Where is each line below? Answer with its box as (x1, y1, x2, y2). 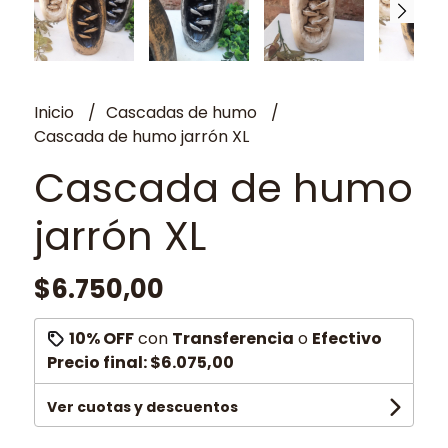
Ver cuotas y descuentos (46, 396, 238, 417)
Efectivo (311, 326, 382, 350)
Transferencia (171, 326, 294, 350)
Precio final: (46, 350, 150, 374)
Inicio (33, 100, 78, 124)
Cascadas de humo (105, 100, 261, 124)
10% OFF (68, 326, 134, 350)
